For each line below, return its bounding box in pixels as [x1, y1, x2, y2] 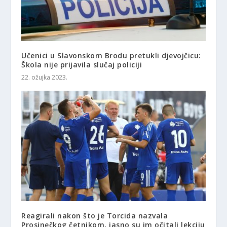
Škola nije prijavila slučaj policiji [21, 60, 142, 70]
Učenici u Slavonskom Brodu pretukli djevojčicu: [21, 51, 201, 61]
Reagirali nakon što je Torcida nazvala [21, 211, 168, 221]
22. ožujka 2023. [21, 73, 68, 82]
